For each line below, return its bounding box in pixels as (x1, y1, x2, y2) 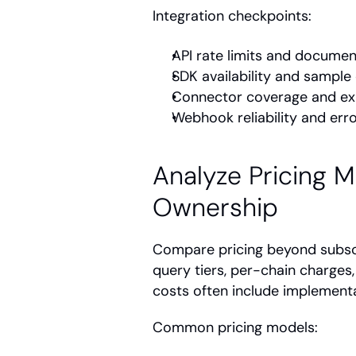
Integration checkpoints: (153, 6, 311, 25)
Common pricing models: (153, 318, 318, 337)
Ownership (153, 191, 278, 224)
